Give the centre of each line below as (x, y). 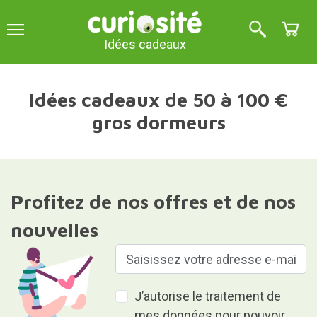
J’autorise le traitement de (208, 296)
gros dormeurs (158, 122)
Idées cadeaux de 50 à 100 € (158, 100)
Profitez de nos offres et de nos (153, 202)
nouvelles (54, 230)
